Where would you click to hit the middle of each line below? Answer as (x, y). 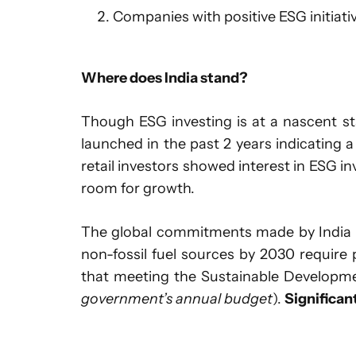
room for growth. (138, 188)
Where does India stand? (164, 77)
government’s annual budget (177, 298)
